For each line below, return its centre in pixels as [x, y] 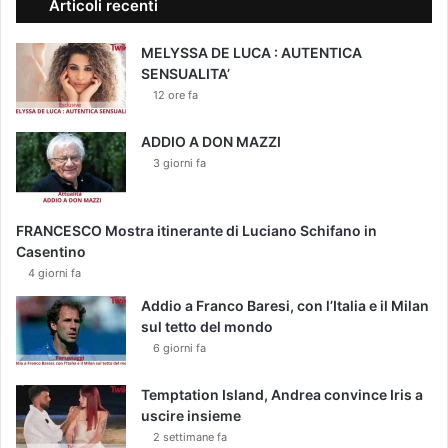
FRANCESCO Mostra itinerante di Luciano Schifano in [196, 230]
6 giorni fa [179, 347]
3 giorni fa [179, 162]
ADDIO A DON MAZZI [211, 141]
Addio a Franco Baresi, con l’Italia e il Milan [285, 305]
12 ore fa [175, 94]
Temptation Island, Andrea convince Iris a [282, 394]
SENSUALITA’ [185, 73]
